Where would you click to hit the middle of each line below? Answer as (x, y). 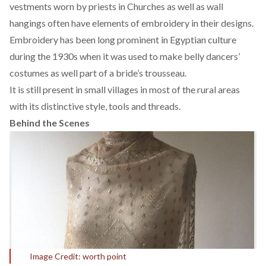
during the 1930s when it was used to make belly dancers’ (125, 56)
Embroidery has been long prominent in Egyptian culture (123, 39)
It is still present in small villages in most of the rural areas (125, 89)
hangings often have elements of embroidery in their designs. (132, 23)
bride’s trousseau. (151, 73)
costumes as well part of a (63, 73)
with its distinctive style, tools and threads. (95, 106)
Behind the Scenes (50, 123)
